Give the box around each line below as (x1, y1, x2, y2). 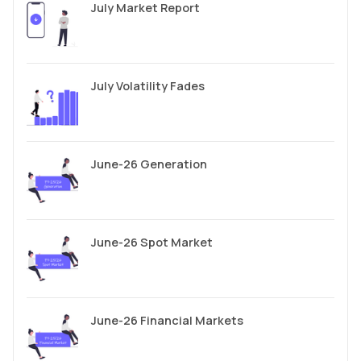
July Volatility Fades (91, 77, 205, 93)
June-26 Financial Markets (91, 312, 243, 328)
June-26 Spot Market (91, 234, 213, 250)
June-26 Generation (91, 156, 207, 172)
